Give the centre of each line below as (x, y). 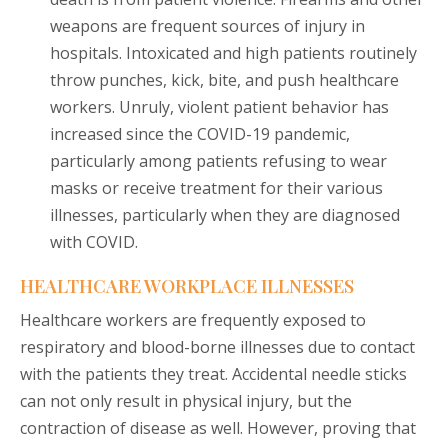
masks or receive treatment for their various (216, 188)
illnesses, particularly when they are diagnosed (225, 215)
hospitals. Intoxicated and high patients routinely (233, 53)
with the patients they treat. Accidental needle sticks (213, 374)
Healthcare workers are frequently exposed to (193, 320)
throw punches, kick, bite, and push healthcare (224, 80)
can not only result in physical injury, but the (186, 401)
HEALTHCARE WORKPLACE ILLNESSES (187, 286)
